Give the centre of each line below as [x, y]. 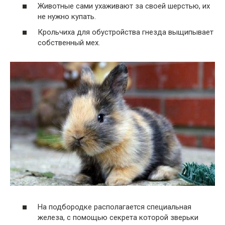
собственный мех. [69, 43]
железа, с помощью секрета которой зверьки [118, 217]
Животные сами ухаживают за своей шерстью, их [124, 6]
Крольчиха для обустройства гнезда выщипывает [126, 32]
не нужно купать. [67, 16]
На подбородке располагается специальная [115, 207]
